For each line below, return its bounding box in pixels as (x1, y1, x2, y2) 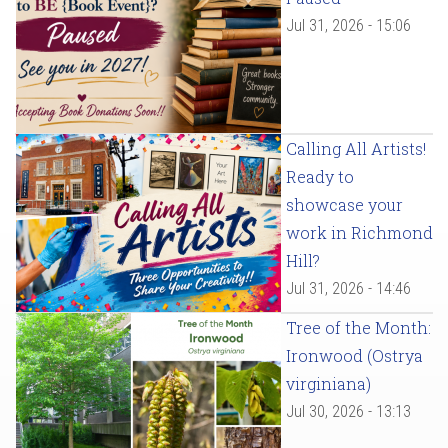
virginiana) (286, 373, 371, 395)
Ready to (286, 166, 354, 188)
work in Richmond (286, 222, 433, 244)
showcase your (286, 194, 403, 216)
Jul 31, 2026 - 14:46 (286, 279, 411, 299)
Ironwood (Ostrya (286, 345, 423, 367)
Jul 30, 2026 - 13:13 (286, 402, 411, 422)
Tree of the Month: (286, 317, 431, 339)
